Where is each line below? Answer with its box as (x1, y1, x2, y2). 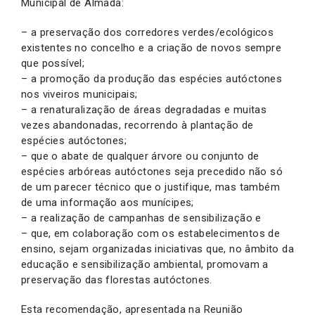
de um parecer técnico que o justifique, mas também (21, 181, 280, 194)
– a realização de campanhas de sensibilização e (21, 212, 262, 225)
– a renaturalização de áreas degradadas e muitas (21, 103, 267, 117)
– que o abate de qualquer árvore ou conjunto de (21, 150, 259, 163)
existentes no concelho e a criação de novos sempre (21, 41, 281, 55)
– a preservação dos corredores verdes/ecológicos (21, 26, 274, 39)
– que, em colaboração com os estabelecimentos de (21, 227, 281, 240)
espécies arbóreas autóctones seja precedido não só (21, 165, 283, 179)
